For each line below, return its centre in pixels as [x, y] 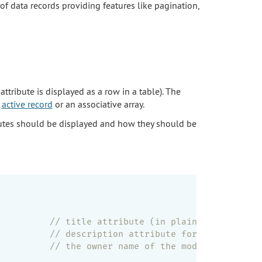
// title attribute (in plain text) [139, 221]
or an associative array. [98, 104]
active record [27, 104]
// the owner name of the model [129, 246]
